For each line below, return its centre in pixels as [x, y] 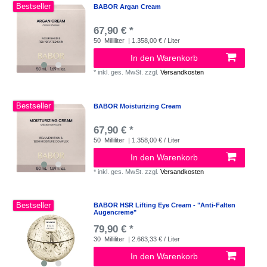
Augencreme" [115, 212]
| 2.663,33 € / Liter [153, 239]
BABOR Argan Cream [128, 6]
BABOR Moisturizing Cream [138, 106]
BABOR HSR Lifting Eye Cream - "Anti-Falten [165, 205]
